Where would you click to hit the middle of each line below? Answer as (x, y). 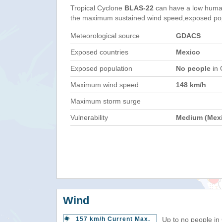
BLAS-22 (139, 8)
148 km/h (191, 85)
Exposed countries (99, 52)
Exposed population (101, 68)
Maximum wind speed (105, 85)
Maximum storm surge (106, 101)
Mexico (188, 52)
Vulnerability (89, 117)
